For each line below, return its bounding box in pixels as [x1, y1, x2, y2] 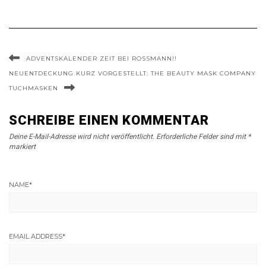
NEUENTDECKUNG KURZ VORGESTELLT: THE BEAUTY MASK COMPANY [9, 69, 256, 78]
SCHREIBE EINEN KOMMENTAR [9, 113, 209, 128]
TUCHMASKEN [9, 84, 58, 93]
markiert [9, 142, 36, 151]
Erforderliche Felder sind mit [156, 132, 248, 141]
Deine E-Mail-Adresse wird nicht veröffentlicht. [9, 132, 154, 141]
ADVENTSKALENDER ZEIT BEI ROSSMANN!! [26, 55, 177, 63]
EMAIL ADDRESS [9, 232, 62, 241]
